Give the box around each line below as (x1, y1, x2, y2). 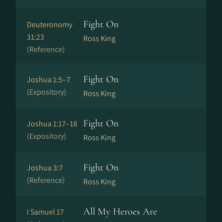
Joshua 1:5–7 (27, 74, 70, 85)
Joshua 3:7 (27, 163, 63, 173)
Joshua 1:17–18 (27, 118, 77, 129)
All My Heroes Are (83, 206, 157, 218)
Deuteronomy (27, 19, 72, 30)
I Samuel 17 (27, 207, 64, 217)
